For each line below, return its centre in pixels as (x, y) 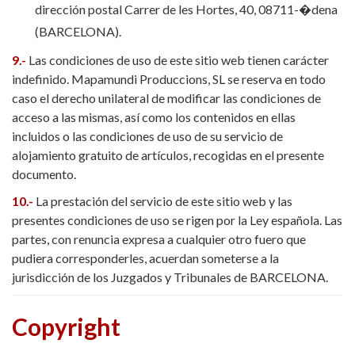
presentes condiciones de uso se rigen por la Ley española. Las (177, 220)
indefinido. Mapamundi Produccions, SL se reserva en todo (169, 79)
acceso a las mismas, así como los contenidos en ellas (154, 117)
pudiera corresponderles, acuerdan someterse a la (145, 258)
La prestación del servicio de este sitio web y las (164, 201)
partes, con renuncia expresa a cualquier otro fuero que (159, 239)
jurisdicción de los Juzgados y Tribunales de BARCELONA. (170, 277)
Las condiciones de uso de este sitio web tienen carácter (179, 60)
